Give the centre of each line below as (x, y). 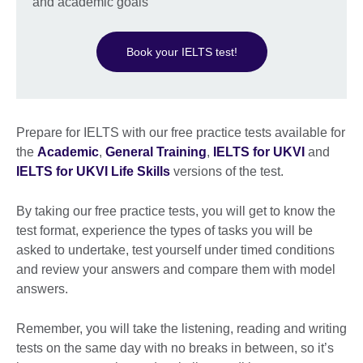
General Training (156, 152)
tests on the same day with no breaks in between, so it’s (175, 348)
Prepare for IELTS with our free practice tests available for (181, 132)
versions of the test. (227, 171)
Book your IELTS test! (181, 51)
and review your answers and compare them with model (176, 269)
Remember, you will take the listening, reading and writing (181, 328)
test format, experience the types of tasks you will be (164, 230)
